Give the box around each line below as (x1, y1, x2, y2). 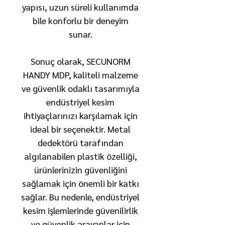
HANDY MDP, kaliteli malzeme (23, 69, 138, 80)
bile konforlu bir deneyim (32, 15, 129, 26)
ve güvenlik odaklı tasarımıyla (21, 82, 140, 94)
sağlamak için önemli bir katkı (22, 177, 139, 189)
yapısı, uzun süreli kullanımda (22, 1, 139, 13)
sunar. (68, 28, 92, 40)
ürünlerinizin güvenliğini (34, 164, 127, 175)
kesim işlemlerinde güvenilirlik (23, 204, 138, 216)
